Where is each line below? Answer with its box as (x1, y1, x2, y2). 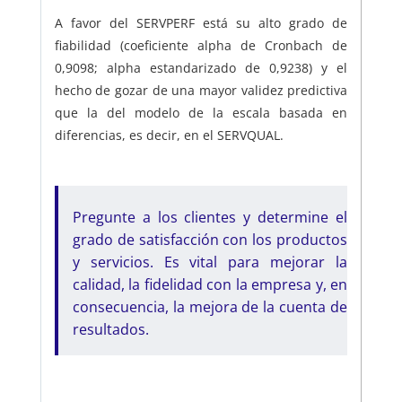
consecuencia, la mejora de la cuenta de (72, 297, 348, 318)
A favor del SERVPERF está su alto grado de (54, 14, 348, 32)
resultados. (72, 319, 149, 340)
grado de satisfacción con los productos (72, 230, 348, 250)
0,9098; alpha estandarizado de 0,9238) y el (54, 59, 348, 77)
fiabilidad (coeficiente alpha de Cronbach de (54, 37, 348, 55)
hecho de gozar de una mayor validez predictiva (54, 82, 348, 100)
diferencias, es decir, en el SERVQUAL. (54, 127, 284, 144)
